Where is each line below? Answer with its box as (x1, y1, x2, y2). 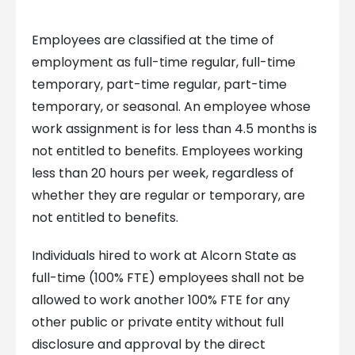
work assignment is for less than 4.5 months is (31, 120, 317, 139)
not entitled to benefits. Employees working (31, 142, 303, 161)
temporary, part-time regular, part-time (31, 75, 287, 94)
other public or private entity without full (31, 313, 284, 332)
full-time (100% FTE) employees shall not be (31, 269, 304, 288)
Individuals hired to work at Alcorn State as (31, 246, 296, 265)
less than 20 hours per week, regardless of (31, 164, 294, 183)
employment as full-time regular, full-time (31, 53, 296, 72)
